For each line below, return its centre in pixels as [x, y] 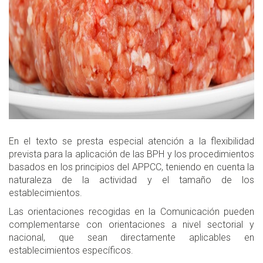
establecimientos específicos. [71, 251]
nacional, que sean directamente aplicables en [131, 238]
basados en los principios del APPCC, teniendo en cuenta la [131, 167]
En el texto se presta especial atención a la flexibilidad [131, 141]
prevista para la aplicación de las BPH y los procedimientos [131, 154]
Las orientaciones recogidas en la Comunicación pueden [131, 212]
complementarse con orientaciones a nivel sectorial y [131, 225]
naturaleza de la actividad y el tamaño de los [131, 180]
